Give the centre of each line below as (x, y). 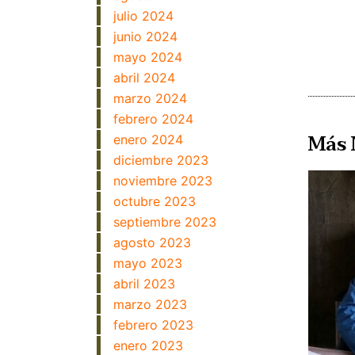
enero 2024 (148, 139)
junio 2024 (145, 36)
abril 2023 (144, 284)
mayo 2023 (148, 263)
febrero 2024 (153, 119)
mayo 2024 (148, 57)
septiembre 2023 (165, 222)
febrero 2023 (153, 325)
